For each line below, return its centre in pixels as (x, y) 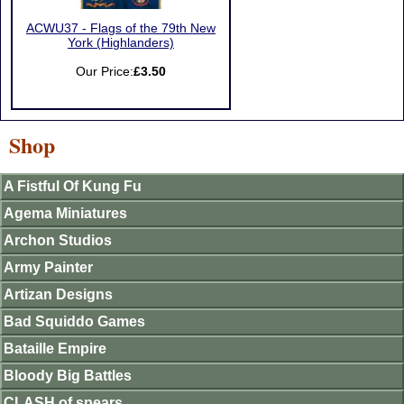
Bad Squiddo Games (74, 321)
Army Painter (48, 267)
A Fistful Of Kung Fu (73, 186)
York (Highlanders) (121, 43)
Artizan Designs (58, 294)
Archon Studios (58, 240)
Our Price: (105, 72)
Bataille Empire (55, 349)
